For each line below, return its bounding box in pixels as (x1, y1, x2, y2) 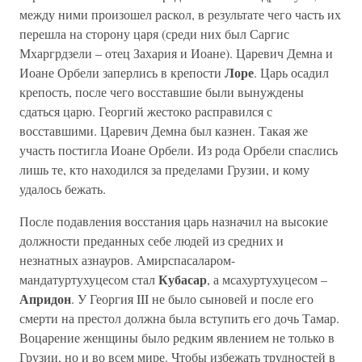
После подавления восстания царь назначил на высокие (19, 213, 328, 229)
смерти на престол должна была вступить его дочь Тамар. (19, 309, 339, 326)
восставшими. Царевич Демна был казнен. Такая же (19, 122, 308, 139)
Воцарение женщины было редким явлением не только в (19, 329, 335, 346)
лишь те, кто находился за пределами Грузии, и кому (19, 161, 309, 178)
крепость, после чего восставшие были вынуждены (19, 83, 304, 100)
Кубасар (158, 270, 207, 288)
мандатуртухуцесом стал (19, 271, 158, 288)
